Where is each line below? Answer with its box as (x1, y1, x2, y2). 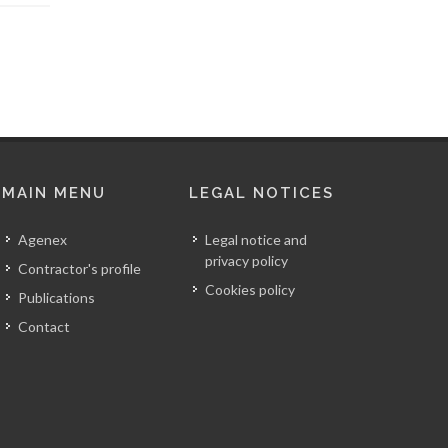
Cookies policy (204, 281, 295, 299)
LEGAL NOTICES (188, 184, 334, 203)
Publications (18, 289, 96, 307)
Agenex (18, 231, 68, 249)
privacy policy (204, 252, 288, 270)
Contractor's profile (18, 260, 142, 278)
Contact (18, 318, 71, 336)
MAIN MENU (2, 184, 107, 203)
